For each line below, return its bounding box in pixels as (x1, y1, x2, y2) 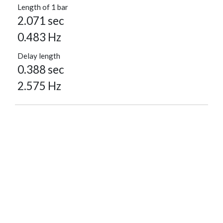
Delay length (17, 51, 60, 61)
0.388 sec (17, 63, 64, 77)
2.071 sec (17, 14, 64, 28)
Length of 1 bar (17, 2, 68, 12)
